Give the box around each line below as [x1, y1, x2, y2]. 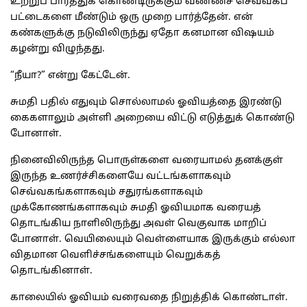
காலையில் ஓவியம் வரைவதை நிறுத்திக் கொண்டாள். [10, 292, 288, 304]
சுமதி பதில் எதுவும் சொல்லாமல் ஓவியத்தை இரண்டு [10, 97, 282, 109]
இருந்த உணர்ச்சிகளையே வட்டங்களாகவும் [10, 171, 231, 183]
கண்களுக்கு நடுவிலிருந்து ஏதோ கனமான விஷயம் [10, 27, 274, 40]
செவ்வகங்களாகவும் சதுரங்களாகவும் [10, 186, 203, 199]
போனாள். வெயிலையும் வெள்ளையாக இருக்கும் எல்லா [10, 234, 295, 246]
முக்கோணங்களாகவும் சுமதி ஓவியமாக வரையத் [10, 202, 261, 214]
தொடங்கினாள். [10, 265, 93, 278]
